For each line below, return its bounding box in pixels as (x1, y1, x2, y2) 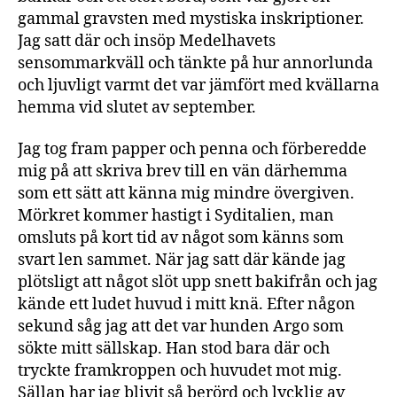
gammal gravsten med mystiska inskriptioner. (18, 8, 364, 29)
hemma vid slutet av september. (18, 97, 260, 118)
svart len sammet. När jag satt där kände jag (18, 250, 346, 270)
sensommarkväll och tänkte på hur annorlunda (18, 52, 373, 74)
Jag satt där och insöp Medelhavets (18, 30, 276, 51)
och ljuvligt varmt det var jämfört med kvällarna (18, 74, 379, 96)
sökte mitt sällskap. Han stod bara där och (18, 339, 330, 359)
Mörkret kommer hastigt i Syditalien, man (18, 206, 334, 226)
